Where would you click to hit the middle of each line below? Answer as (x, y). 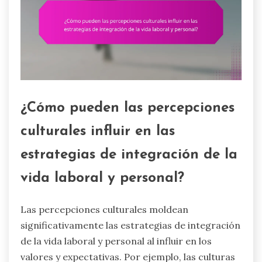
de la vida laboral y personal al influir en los (116, 241)
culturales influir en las (98, 132)
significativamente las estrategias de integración (130, 225)
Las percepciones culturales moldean (104, 209)
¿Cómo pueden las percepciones (127, 108)
